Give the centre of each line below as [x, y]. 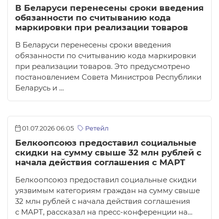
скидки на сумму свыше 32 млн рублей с [108, 153]
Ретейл [96, 129]
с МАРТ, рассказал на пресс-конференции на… [104, 212]
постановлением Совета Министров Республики [108, 77]
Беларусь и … [40, 88]
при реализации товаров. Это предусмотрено [103, 67]
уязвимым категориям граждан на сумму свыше [108, 191]
